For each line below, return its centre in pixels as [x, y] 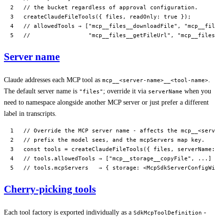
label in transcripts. [30, 113]
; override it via [126, 91]
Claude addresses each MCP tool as [53, 80]
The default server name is [42, 91]
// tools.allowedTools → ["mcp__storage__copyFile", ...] [118, 158]
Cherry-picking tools [50, 189]
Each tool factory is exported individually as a [69, 212]
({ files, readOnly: [130, 16]
